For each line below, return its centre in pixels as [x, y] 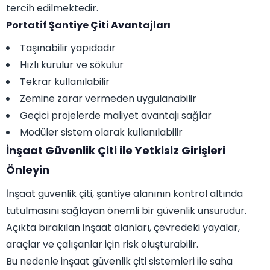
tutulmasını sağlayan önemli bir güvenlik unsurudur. [126, 211]
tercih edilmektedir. [52, 8]
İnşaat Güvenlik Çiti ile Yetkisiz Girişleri [116, 151]
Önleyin [28, 170]
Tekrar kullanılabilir [65, 82]
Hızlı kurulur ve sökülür [72, 65]
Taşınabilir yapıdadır [68, 48]
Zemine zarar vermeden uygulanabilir [108, 99]
